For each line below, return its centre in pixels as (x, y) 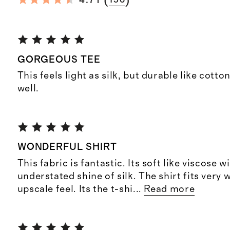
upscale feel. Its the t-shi (75, 189)
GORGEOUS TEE (59, 60)
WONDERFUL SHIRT (67, 147)
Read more (169, 189)
